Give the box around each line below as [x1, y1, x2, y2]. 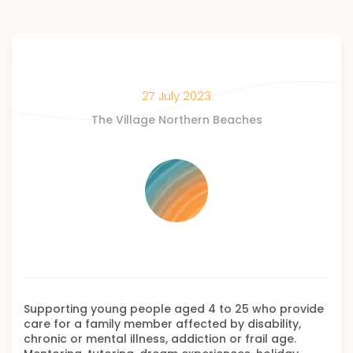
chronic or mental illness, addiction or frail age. [24, 331, 296, 347]
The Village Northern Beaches [91, 112, 262, 128]
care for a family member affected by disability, [24, 316, 301, 332]
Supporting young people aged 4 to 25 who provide [24, 301, 324, 317]
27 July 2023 [142, 87, 211, 104]
